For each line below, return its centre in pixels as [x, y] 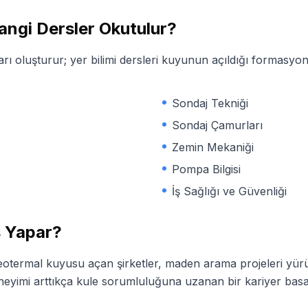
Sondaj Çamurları [217, 125]
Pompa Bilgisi [206, 169]
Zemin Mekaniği [213, 147]
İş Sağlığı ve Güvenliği [229, 191]
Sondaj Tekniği [210, 103]
